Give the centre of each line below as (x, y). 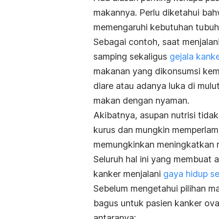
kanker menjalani (128, 174)
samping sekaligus (131, 56)
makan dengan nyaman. (141, 100)
